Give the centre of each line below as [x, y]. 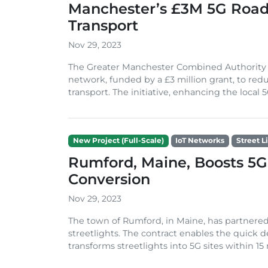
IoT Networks [200, 141]
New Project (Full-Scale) [118, 141]
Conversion [109, 179]
